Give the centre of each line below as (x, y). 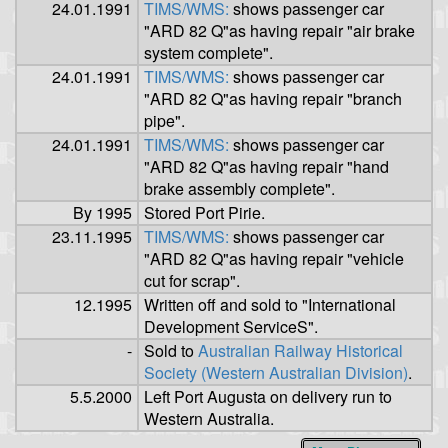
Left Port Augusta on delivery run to (268, 396)
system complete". (208, 52)
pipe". (164, 120)
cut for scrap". (192, 280)
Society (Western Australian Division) (276, 372)
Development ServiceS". (231, 326)
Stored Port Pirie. (204, 212)
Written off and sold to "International (270, 304)
